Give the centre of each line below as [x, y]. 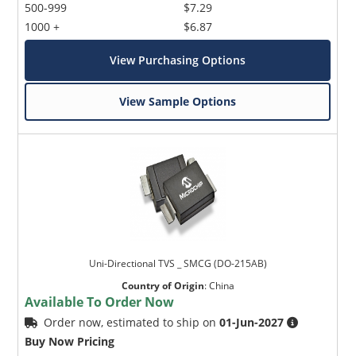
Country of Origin [163, 285]
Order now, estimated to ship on [132, 322]
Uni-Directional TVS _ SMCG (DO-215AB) [178, 263]
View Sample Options [178, 101]
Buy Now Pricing [70, 341]
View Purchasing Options [178, 60]
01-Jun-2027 [252, 322]
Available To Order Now [100, 302]
